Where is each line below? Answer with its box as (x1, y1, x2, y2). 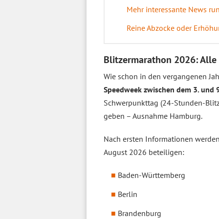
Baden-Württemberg (118, 170, 185, 180)
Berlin (118, 189, 137, 199)
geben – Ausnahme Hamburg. (104, 111, 202, 121)
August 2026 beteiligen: (104, 147, 184, 157)
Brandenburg (118, 208, 161, 218)
